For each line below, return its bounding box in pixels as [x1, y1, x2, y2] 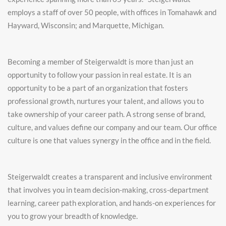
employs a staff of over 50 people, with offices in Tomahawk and [8, 8, 216, 17]
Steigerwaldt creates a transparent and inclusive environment [8, 172, 212, 181]
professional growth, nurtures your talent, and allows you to [8, 96, 204, 105]
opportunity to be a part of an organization [8, 83, 149, 92]
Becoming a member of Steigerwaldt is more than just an [8, 57, 193, 66]
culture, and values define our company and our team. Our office [8, 123, 217, 132]
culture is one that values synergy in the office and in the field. [8, 136, 211, 145]
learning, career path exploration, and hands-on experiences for [8, 198, 216, 207]
